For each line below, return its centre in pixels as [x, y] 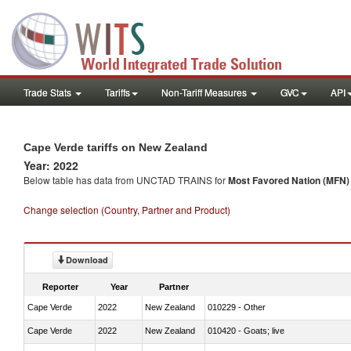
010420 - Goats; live [246, 330]
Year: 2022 [51, 165]
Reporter [60, 286]
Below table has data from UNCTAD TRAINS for [126, 180]
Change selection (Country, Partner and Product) [127, 210]
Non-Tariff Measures [205, 92]
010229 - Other [237, 307]
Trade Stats [49, 92]
